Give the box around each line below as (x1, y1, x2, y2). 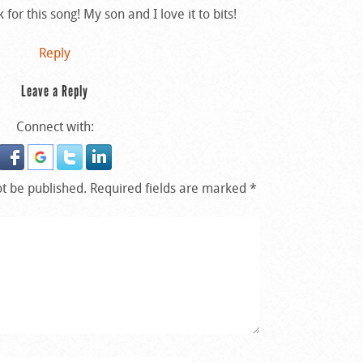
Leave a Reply (21, 81, 89, 100)
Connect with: (15, 117, 94, 135)
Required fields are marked (90, 178, 250, 197)
